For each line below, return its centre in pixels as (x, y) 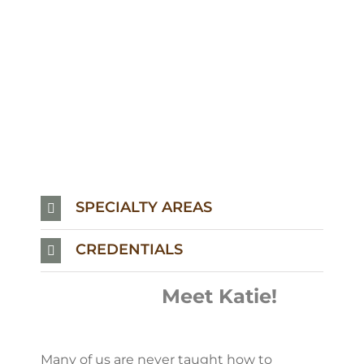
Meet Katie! (162, 296)
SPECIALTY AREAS (144, 208)
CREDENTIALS (129, 250)
